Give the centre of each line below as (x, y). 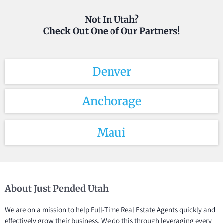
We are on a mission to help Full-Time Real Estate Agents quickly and (110, 210)
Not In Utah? (111, 20)
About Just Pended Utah (57, 189)
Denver (111, 72)
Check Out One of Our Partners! (111, 31)
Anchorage (111, 101)
